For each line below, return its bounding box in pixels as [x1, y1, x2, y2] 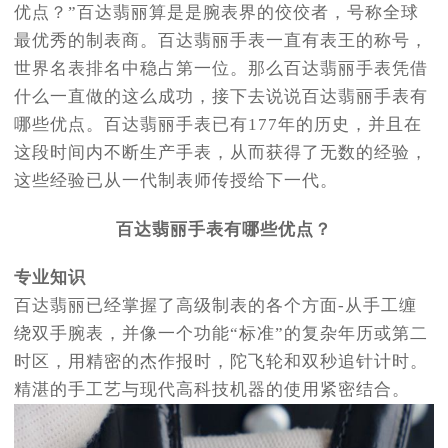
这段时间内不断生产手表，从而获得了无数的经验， [14, 143, 428, 163]
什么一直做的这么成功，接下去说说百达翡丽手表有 [14, 87, 428, 107]
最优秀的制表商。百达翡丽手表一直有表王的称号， [14, 31, 428, 51]
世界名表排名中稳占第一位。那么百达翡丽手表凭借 [14, 59, 428, 79]
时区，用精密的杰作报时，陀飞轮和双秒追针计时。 [14, 352, 428, 372]
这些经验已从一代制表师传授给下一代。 [14, 171, 338, 191]
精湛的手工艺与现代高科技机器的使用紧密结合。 [14, 380, 410, 400]
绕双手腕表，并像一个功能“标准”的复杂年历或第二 [14, 324, 428, 344]
